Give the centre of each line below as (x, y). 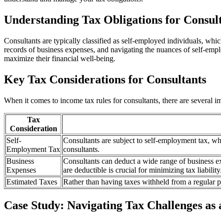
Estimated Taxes (32, 182)
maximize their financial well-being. (60, 59)
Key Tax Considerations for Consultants (105, 80)
